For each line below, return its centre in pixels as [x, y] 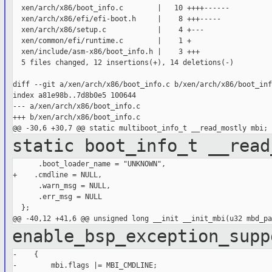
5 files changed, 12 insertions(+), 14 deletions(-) [123, 63]
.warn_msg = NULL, [61, 186]
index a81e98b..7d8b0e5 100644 [74, 96]
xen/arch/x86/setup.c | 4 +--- [108, 30]
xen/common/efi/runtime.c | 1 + [102, 41]
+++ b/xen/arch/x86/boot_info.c [76, 117]
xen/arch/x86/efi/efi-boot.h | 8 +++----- [117, 19]
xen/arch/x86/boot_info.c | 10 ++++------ [121, 8]
